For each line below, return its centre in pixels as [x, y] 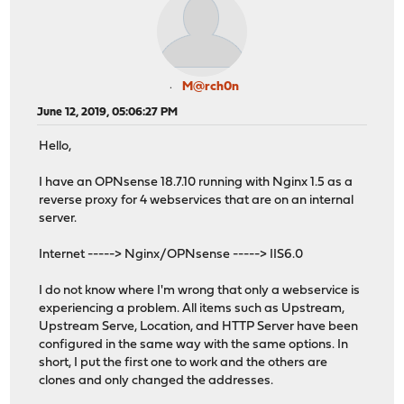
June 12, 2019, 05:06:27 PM [108, 112]
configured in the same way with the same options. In [194, 345]
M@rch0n [210, 87]
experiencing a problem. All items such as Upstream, [192, 309]
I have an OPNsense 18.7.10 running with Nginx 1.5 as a [196, 183]
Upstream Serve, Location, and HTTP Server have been [199, 327]
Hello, [55, 147]
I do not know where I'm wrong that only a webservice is [200, 291]
